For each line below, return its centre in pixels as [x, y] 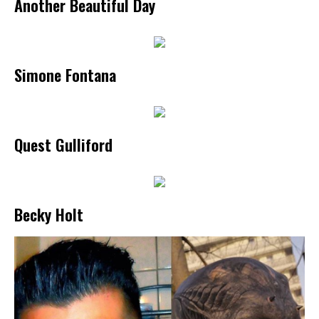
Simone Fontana [65, 75]
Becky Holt [49, 214]
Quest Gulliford [63, 145]
